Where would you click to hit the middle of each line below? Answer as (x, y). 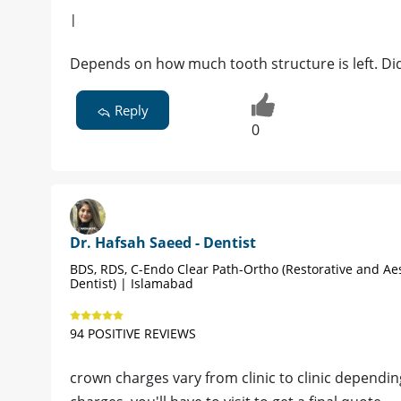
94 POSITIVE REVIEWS (133, 334)
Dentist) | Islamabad (132, 284)
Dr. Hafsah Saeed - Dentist (163, 243)
